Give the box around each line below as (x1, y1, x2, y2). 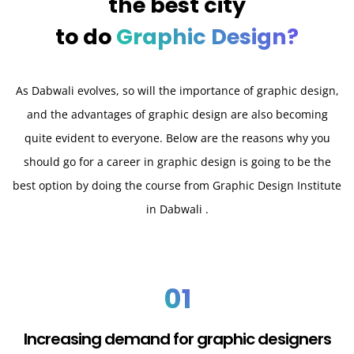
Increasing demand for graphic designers (23, 327, 331, 350)
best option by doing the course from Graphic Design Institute (13, 178, 341, 194)
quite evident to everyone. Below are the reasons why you (24, 130, 330, 146)
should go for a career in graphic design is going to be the (23, 154, 331, 170)
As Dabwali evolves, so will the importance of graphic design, (15, 83, 339, 99)
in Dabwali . (145, 201, 209, 217)
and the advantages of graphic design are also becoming (26, 107, 328, 122)
